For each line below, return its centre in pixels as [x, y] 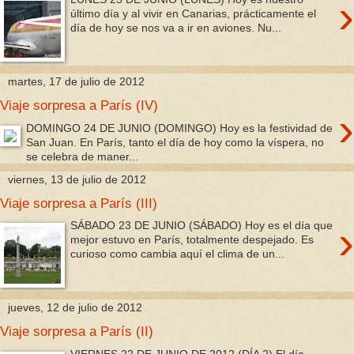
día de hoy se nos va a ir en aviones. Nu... [176, 28]
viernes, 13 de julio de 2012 [77, 179]
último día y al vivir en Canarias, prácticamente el [194, 14]
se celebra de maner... [83, 156]
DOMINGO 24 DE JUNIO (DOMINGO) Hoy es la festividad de [180, 128]
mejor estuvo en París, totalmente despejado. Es [192, 240]
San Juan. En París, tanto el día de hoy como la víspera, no [175, 142]
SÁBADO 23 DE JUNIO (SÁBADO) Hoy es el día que [202, 226]
